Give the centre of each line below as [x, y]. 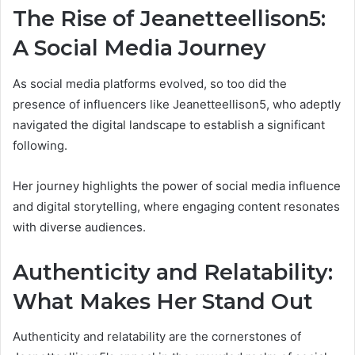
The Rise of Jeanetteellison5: [169, 19]
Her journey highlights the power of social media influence [177, 185]
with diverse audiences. [79, 227]
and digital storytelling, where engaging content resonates [176, 206]
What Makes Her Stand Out [163, 301]
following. [40, 145]
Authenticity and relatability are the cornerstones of [157, 337]
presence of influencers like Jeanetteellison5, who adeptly [177, 104]
